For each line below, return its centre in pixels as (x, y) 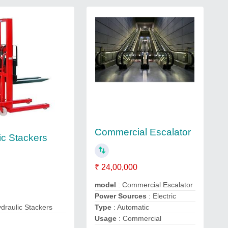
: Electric (162, 196)
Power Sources (121, 196)
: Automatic (131, 207)
